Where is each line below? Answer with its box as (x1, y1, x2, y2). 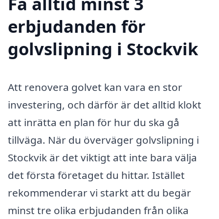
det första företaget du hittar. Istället (8, 168, 185, 182)
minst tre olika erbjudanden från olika (8, 203, 189, 218)
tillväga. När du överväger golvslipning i (8, 133, 199, 147)
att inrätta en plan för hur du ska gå (8, 115, 179, 130)
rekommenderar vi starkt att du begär (8, 186, 191, 200)
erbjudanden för (8, 15, 146, 38)
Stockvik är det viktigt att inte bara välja (8, 151, 197, 165)
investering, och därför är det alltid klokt (8, 98, 201, 112)
